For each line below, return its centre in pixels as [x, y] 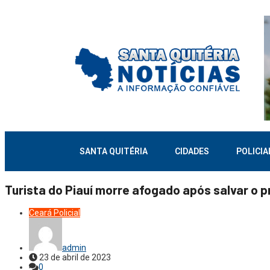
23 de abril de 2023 [74, 257]
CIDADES [192, 151]
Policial [67, 212]
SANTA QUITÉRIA [114, 151]
